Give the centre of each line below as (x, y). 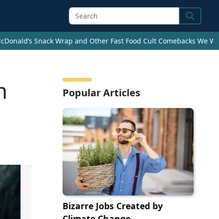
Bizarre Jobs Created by (113, 206)
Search (199, 22)
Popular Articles (101, 93)
